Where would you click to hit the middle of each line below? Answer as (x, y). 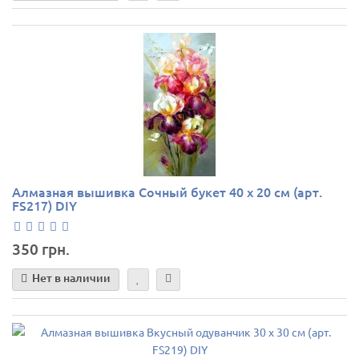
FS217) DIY (44, 206)
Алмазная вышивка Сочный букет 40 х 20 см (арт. (167, 192)
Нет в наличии (71, 278)
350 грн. (41, 248)
